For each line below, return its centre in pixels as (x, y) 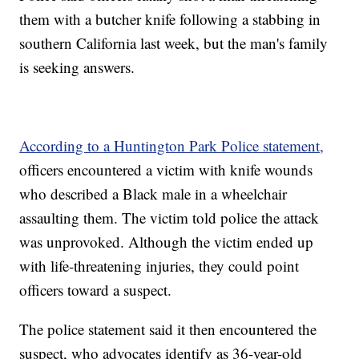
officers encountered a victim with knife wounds (166, 170)
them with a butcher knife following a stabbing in (170, 19)
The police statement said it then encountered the (168, 329)
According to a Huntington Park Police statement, (172, 146)
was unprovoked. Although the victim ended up (167, 242)
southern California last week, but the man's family (174, 43)
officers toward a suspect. (96, 290)
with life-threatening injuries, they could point (159, 266)
